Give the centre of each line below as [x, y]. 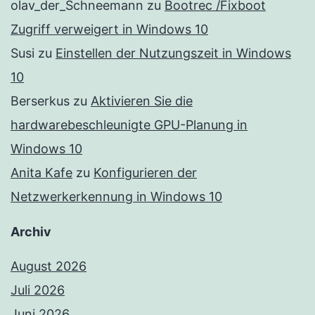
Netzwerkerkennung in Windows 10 [116, 197]
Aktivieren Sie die [142, 101]
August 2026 [49, 266]
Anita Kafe [41, 173]
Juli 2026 [38, 290]
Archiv [31, 232]
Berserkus [40, 101]
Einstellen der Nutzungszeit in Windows [173, 53]
